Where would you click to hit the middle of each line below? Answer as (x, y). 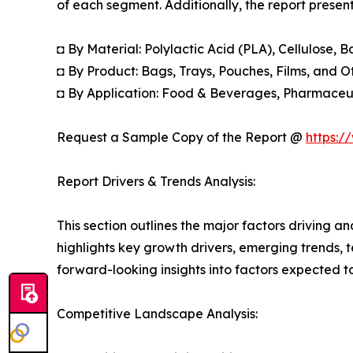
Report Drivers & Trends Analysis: (156, 182)
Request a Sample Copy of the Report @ (181, 137)
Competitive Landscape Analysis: (157, 314)
